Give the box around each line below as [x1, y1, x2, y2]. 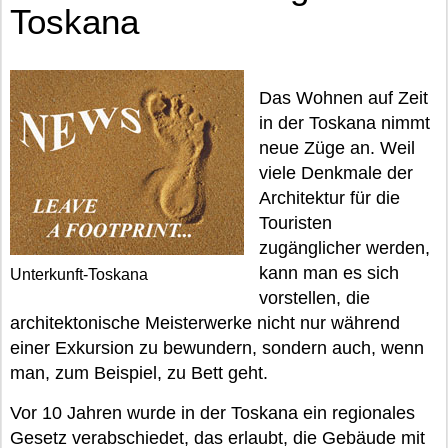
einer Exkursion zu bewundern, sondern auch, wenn [10, 338, 424, 358]
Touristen [259, 213, 332, 233]
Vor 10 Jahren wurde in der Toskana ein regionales [10, 403, 415, 423]
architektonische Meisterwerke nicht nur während [10, 313, 400, 333]
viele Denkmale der [259, 163, 413, 183]
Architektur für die [259, 188, 400, 208]
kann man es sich [259, 263, 399, 283]
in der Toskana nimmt [259, 113, 430, 133]
